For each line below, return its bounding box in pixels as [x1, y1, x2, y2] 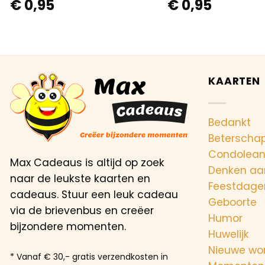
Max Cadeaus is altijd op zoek [10, 156, 164, 170]
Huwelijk [208, 227, 249, 241]
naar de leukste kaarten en [10, 172, 150, 186]
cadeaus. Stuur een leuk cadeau [10, 188, 178, 202]
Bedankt [208, 115, 251, 130]
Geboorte [208, 195, 257, 209]
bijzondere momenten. [10, 219, 126, 234]
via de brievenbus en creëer [10, 203, 154, 218]
